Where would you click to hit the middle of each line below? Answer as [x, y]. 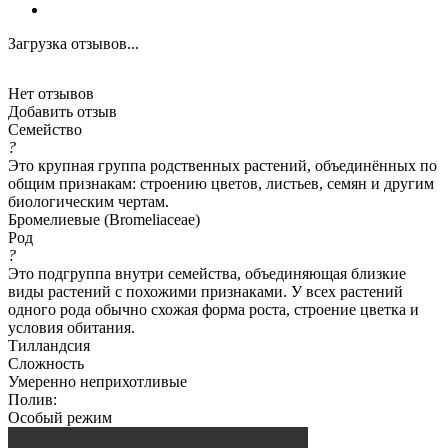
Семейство [45, 129]
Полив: [32, 399]
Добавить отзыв [62, 111]
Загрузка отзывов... [73, 43]
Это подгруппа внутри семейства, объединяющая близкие [207, 273]
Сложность [46, 363]
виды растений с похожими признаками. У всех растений [205, 291]
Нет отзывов [51, 93]
